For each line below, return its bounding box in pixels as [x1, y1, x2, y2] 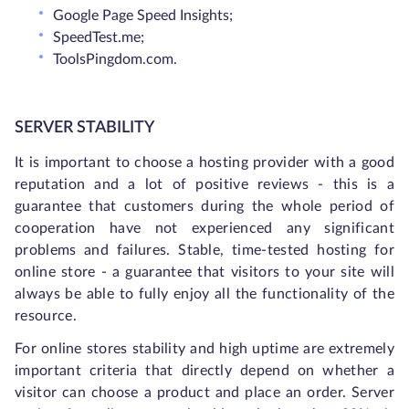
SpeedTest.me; [53, 30, 144, 46]
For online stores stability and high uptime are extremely [15, 341, 394, 357]
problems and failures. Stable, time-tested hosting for [15, 243, 394, 258]
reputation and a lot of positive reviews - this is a [15, 177, 394, 193]
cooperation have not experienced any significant [15, 221, 394, 236]
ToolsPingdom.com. [53, 52, 177, 68]
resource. [15, 309, 77, 324]
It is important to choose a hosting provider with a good [15, 155, 394, 171]
